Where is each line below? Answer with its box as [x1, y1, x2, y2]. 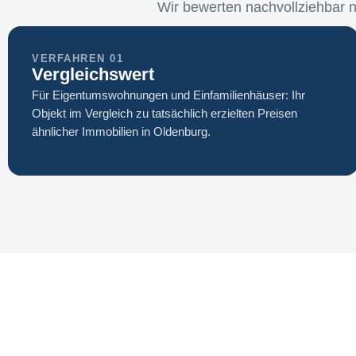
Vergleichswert [32, 64, 154, 85]
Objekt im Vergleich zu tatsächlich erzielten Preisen [32, 106, 297, 121]
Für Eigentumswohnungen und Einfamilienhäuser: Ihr [32, 88, 305, 103]
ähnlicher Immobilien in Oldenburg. [32, 125, 211, 139]
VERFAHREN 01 [32, 52, 123, 65]
